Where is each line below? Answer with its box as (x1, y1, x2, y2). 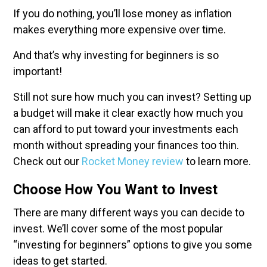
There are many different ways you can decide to (13, 206, 244, 219)
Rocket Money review (82, 155, 184, 167)
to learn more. (184, 155, 253, 167)
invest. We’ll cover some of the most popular (13, 222, 223, 235)
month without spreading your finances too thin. (13, 139, 239, 151)
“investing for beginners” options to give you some (13, 238, 252, 251)
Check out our (13, 155, 82, 167)
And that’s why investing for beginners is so (13, 49, 219, 61)
